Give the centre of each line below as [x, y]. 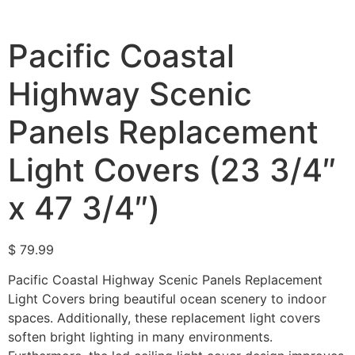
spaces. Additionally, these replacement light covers [164, 318]
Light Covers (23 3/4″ [172, 170]
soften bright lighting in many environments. [140, 337]
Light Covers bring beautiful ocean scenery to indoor [167, 299]
